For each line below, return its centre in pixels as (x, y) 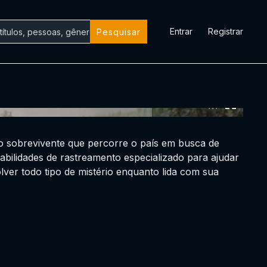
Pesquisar (119, 32)
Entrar (181, 31)
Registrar (226, 31)
